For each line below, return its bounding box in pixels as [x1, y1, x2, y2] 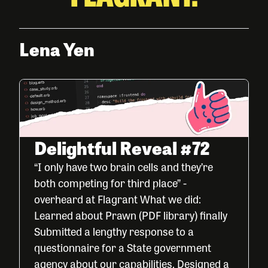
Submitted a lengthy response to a [34, 223, 194, 239]
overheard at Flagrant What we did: [34, 191, 201, 206]
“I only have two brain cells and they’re [34, 159, 213, 174]
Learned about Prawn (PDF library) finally [34, 207, 227, 223]
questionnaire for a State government [34, 239, 211, 255]
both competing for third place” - [34, 175, 187, 190]
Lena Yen [19, 36, 95, 62]
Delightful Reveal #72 [34, 135, 210, 160]
